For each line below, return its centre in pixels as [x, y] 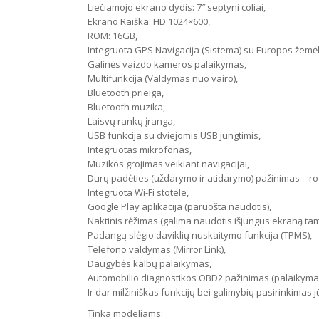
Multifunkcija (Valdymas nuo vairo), [163, 78]
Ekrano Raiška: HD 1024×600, [149, 21]
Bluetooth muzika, [126, 107]
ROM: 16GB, [113, 36]
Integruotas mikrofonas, [140, 150]
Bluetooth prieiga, [126, 93]
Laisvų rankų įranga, [131, 121]
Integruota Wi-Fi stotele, [138, 192]
